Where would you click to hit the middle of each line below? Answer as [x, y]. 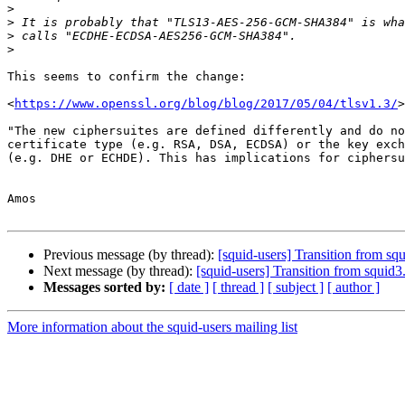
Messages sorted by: [104, 287]
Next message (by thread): [120, 271]
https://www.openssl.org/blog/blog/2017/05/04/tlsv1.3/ [206, 104]
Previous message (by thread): [131, 255]
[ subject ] [296, 287]
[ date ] [189, 287]
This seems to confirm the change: [127, 77]
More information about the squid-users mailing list [152, 327]
